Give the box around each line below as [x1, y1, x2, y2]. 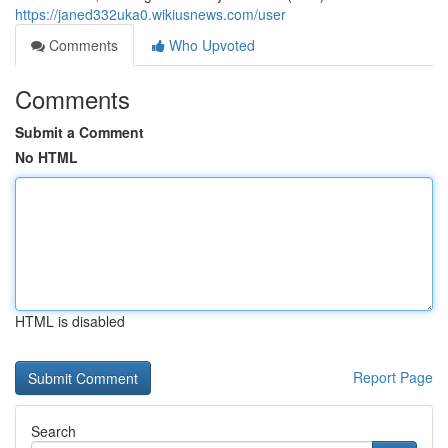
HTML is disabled [15, 311, 125, 331]
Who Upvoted [165, 35, 255, 55]
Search [31, 421, 76, 441]
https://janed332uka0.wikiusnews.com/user [15, 4, 286, 24]
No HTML [15, 147, 78, 167]
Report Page [353, 367, 433, 387]
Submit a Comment [15, 122, 144, 142]
